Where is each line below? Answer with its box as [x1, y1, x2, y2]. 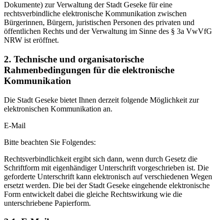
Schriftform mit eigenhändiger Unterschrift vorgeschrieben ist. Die [4, 163, 209, 172]
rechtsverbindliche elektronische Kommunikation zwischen [4, 9, 187, 18]
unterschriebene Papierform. [4, 198, 91, 207]
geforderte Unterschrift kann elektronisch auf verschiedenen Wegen [4, 172, 212, 181]
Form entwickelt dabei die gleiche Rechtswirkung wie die [4, 190, 182, 198]
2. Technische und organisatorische [4, 54, 144, 64]
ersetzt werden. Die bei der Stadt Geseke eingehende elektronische [4, 181, 210, 190]
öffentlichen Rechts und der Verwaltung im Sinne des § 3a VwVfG [4, 27, 212, 36]
